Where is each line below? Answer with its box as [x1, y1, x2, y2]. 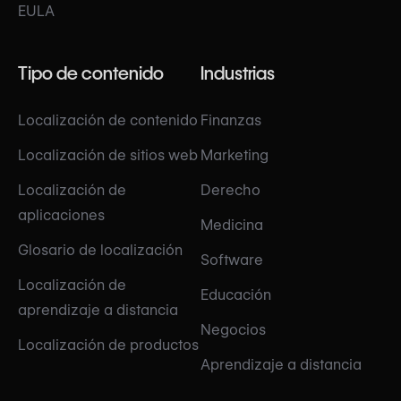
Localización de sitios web [18, 147, 198, 165]
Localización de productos [18, 337, 199, 354]
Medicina [200, 217, 263, 235]
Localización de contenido [18, 112, 198, 130]
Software [200, 252, 263, 269]
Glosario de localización [18, 242, 183, 260]
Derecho [200, 182, 260, 200]
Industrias [200, 63, 275, 85]
